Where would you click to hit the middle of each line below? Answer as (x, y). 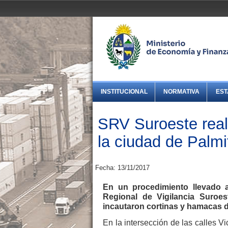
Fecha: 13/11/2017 (122, 168)
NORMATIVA (182, 92)
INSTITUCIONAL (124, 92)
